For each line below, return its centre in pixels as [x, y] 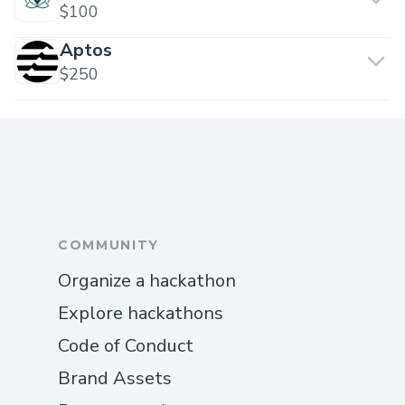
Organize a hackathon [147, 280]
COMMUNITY [109, 245]
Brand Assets [115, 378]
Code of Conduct [126, 345]
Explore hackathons [141, 313]
